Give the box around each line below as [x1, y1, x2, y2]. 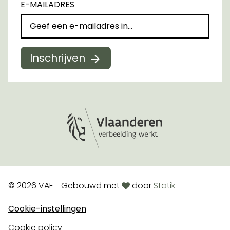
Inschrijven [30, 51, 85, 65]
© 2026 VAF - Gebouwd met [8, 179, 122, 191]
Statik [154, 179, 175, 191]
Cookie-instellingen [8, 202, 86, 215]
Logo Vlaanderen [65, 148, 153, 163]
